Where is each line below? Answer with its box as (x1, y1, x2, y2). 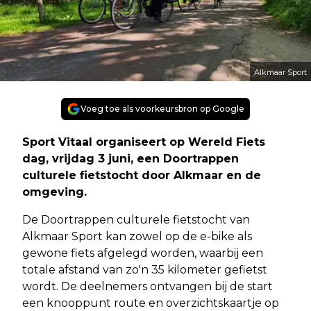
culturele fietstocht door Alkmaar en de (22, 168, 261, 182)
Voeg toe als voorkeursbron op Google (81, 103, 244, 114)
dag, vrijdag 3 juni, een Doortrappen (22, 151, 239, 165)
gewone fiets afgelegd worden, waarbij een (22, 246, 263, 260)
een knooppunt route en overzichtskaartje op (22, 296, 279, 310)
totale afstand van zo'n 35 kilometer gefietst (22, 262, 267, 276)
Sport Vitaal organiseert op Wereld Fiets (22, 135, 265, 149)
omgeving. (22, 185, 87, 199)
